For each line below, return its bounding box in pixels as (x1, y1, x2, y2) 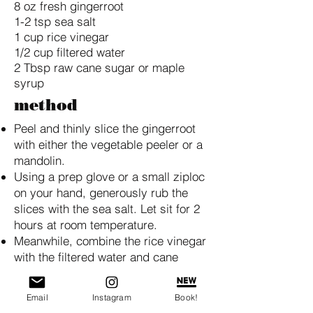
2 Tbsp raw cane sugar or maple (14, 61, 184, 75)
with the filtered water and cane (14, 249, 178, 264)
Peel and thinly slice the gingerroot (14, 121, 196, 136)
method (14, 96, 78, 115)
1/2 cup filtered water (14, 45, 125, 59)
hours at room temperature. (14, 217, 157, 232)
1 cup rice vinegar (14, 30, 109, 44)
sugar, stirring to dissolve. (14, 265, 151, 280)
